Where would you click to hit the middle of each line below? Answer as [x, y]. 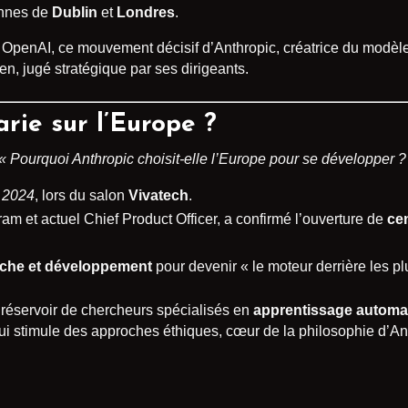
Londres [146, 13]
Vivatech [158, 196]
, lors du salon [82, 196]
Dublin [75, 13]
